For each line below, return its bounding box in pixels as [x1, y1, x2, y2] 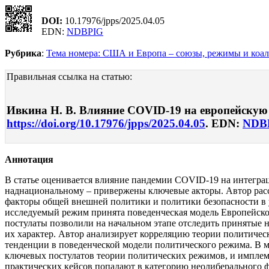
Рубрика [5, 47, 41, 58]
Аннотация [5, 154, 53, 165]
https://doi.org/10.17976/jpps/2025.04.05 [7, 117, 205, 130]
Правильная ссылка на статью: [7, 71, 132, 82]
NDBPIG [67, 26, 103, 37]
